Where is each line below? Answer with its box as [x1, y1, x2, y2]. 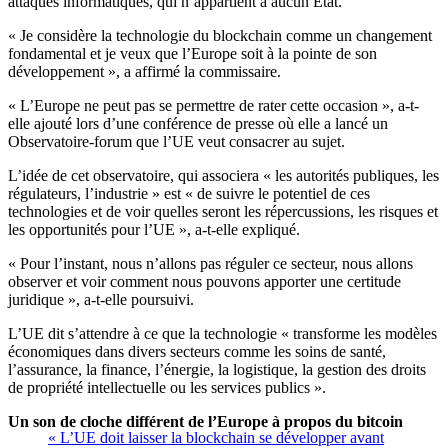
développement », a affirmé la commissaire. [8, 63, 281, 81]
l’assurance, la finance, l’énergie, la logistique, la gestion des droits [8, 361, 426, 379]
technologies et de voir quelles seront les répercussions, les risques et [8, 203, 438, 221]
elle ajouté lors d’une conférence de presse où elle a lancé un [8, 115, 388, 133]
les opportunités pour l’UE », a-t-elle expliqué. [8, 221, 300, 239]
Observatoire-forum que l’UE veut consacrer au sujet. [8, 133, 345, 151]
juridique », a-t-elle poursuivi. [8, 291, 194, 309]
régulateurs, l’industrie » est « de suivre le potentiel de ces [8, 185, 370, 203]
